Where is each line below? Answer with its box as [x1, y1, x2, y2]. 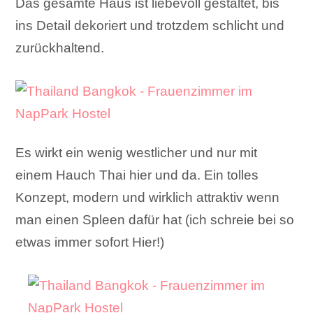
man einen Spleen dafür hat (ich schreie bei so [15, 212, 295, 228]
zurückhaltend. [15, 41, 105, 56]
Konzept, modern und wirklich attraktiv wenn [15, 190, 280, 205]
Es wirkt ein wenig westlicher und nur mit [15, 145, 258, 161]
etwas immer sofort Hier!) [15, 235, 165, 250]
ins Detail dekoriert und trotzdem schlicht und [15, 18, 285, 34]
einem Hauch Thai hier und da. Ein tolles [15, 168, 259, 183]
